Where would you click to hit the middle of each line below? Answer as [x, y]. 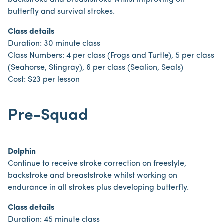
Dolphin [22, 152]
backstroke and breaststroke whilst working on [93, 176]
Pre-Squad [48, 116]
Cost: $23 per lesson [44, 80]
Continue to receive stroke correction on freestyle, [97, 164]
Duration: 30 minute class [54, 44]
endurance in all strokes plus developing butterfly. [98, 188]
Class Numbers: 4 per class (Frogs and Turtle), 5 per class [111, 56]
